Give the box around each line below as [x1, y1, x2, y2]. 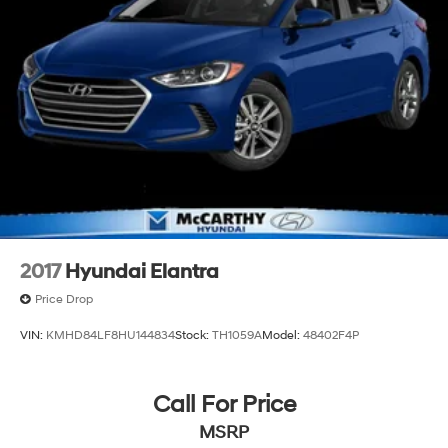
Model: [262, 327, 303, 343]
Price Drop [35, 292, 93, 308]
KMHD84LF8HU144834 [46, 327, 175, 343]
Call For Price [152, 389, 296, 420]
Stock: [175, 327, 212, 343]
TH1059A [212, 327, 262, 343]
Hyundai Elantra [65, 260, 219, 285]
